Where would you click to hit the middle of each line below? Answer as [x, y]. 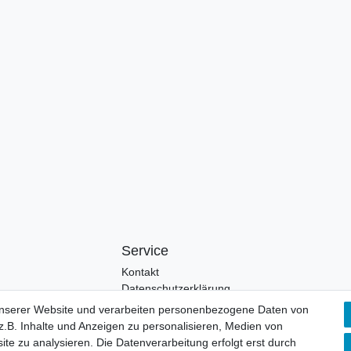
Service [145, 251]
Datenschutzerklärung [175, 289]
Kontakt [140, 272]
